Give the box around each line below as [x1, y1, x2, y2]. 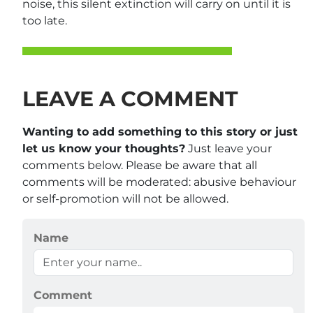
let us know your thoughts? [22, 142, 185, 155]
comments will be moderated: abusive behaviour [22, 175, 296, 189]
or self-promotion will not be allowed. [22, 192, 228, 205]
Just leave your [185, 142, 272, 155]
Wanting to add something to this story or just [22, 125, 298, 138]
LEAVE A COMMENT [22, 86, 238, 112]
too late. [22, 14, 67, 27]
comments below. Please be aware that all [22, 159, 257, 172]
